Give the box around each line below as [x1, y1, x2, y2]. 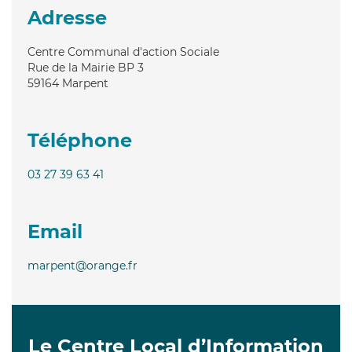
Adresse [27, 5, 107, 29]
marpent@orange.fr [27, 258, 137, 273]
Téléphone [27, 128, 132, 152]
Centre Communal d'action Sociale [27, 44, 219, 59]
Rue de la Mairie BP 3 [27, 60, 144, 75]
